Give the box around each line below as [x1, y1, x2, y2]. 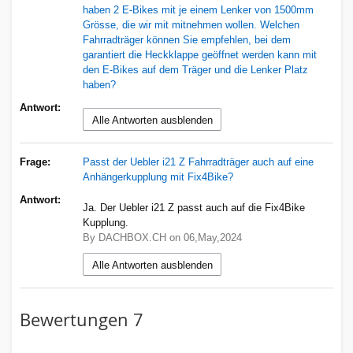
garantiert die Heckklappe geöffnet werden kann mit [83, 49, 317, 61]
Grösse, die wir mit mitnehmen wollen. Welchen [83, 19, 299, 31]
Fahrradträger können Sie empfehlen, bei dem [83, 34, 291, 46]
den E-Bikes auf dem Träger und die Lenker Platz [83, 64, 308, 76]
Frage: [20, 156, 50, 168]
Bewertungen [20, 308, 133, 331]
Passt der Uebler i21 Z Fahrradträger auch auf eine [83, 156, 314, 168]
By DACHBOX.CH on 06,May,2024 [83, 232, 242, 243]
